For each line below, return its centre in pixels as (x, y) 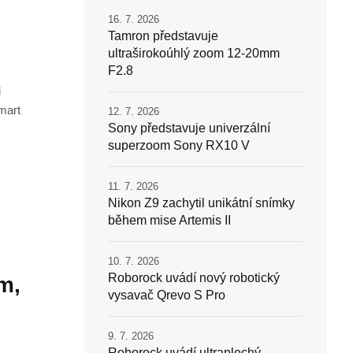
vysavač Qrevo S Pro (166, 295)
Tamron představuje (163, 36)
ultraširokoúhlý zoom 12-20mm (193, 54)
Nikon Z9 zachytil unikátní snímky (201, 203)
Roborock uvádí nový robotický (193, 278)
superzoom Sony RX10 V (178, 146)
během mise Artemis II (169, 221)
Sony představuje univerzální (189, 128)
